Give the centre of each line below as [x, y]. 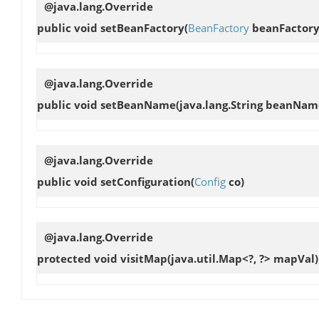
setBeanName [138, 104]
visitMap [144, 259]
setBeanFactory [142, 27]
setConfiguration [146, 182]
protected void [79, 259]
